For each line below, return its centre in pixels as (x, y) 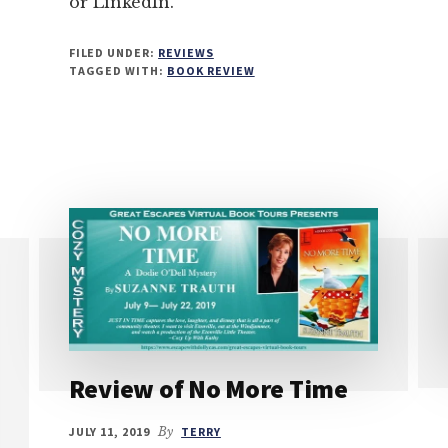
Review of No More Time (208, 388)
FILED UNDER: (113, 53)
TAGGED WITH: (118, 71)
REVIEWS (186, 53)
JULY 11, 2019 (109, 431)
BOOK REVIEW (211, 71)
